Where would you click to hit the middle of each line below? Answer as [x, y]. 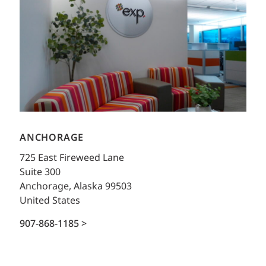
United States [50, 201]
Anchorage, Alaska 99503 [76, 186]
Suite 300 [40, 172]
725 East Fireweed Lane [72, 158]
